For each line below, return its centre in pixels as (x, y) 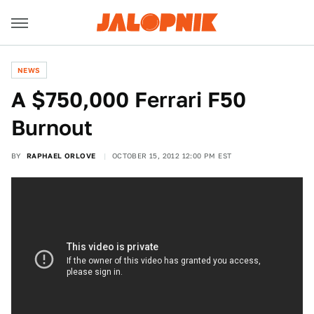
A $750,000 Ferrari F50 (129, 100)
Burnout (52, 128)
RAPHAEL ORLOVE (61, 156)
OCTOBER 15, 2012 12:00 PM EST (172, 156)
